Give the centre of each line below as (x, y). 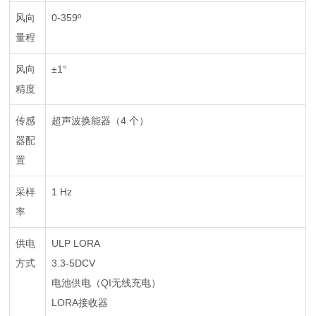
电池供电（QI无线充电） (107, 283)
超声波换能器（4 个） (101, 121)
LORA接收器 (80, 303)
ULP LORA (76, 243)
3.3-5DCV (74, 263)
